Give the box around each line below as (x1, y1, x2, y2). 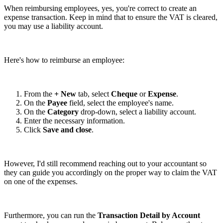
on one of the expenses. (4, 177, 78, 186)
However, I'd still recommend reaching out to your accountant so (4, 159, 207, 168)
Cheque (111, 89, 139, 98)
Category (47, 107, 81, 116)
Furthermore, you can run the (4, 211, 98, 220)
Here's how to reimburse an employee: (4, 55, 124, 64)
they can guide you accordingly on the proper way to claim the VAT (4, 168, 217, 177)
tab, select (76, 89, 111, 98)
